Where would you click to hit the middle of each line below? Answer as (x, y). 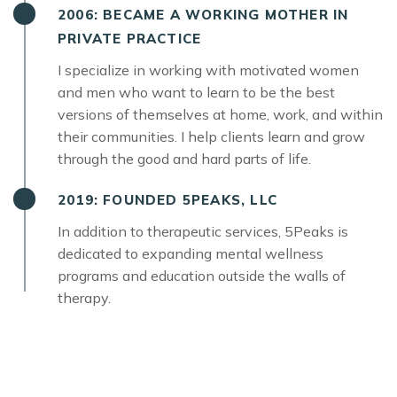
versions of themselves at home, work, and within (220, 115)
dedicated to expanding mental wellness (191, 254)
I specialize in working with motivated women (208, 70)
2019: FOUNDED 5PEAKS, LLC (167, 200)
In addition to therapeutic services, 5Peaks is (203, 232)
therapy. (84, 298)
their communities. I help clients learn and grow (211, 137)
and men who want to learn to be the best (196, 93)
